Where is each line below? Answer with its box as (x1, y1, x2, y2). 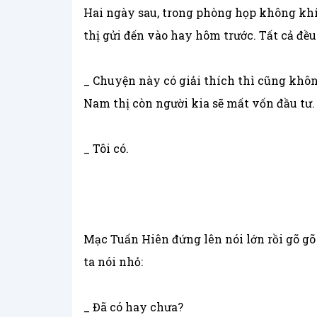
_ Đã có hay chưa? (83, 299, 183, 315)
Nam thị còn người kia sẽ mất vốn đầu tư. (83, 96, 315, 111)
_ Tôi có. (83, 141, 129, 156)
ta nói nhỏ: (83, 254, 143, 270)
